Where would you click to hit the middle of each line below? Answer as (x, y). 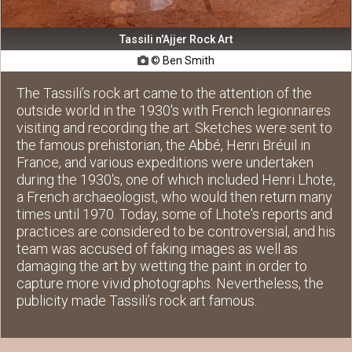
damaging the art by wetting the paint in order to (162, 266)
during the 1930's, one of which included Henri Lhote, (176, 180)
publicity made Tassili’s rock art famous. (137, 301)
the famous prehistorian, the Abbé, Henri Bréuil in (163, 145)
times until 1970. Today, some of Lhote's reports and (174, 214)
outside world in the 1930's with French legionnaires (174, 111)
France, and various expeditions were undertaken (165, 163)
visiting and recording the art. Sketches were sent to (174, 128)
